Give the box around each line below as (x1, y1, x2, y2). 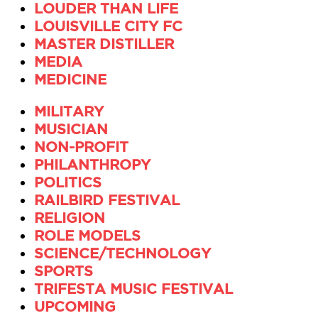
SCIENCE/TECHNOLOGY (34, 245, 211, 262)
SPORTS (34, 263, 93, 280)
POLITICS (34, 174, 102, 191)
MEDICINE (34, 71, 106, 88)
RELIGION (34, 209, 105, 226)
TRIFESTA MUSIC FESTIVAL (34, 280, 233, 297)
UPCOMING (34, 298, 116, 315)
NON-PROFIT (34, 138, 128, 155)
